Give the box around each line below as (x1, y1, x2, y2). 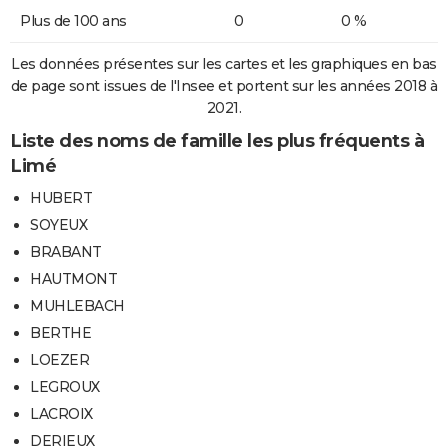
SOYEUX (30, 216, 87, 235)
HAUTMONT (30, 270, 117, 289)
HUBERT (30, 189, 92, 208)
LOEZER (30, 351, 89, 370)
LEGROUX (30, 378, 100, 397)
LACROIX (30, 405, 93, 424)
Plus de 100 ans (20, 12, 127, 31)
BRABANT (30, 243, 102, 262)
